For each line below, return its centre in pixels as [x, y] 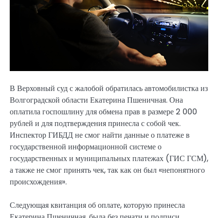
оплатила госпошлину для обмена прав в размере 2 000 [103, 112]
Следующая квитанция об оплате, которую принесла [97, 205]
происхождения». [38, 182]
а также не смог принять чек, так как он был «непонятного [107, 170]
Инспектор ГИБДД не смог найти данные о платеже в [100, 135]
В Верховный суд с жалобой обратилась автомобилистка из [109, 89]
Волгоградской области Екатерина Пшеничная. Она [96, 100]
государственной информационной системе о [86, 147]
